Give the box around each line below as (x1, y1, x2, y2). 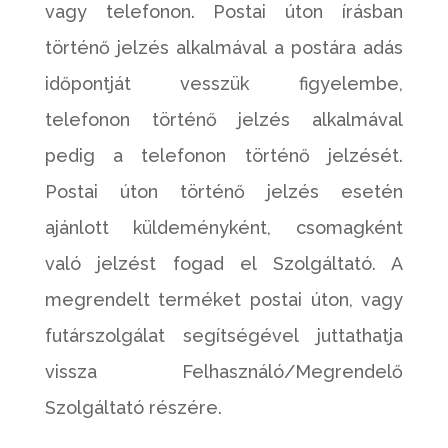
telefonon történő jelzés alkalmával (44, 109, 404, 130)
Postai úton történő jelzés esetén (44, 181, 404, 202)
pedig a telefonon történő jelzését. (44, 145, 404, 166)
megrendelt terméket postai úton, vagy (44, 289, 404, 310)
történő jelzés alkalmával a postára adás (44, 37, 404, 58)
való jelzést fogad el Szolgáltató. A (44, 253, 404, 274)
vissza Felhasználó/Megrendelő (44, 361, 404, 382)
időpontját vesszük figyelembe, (44, 73, 404, 94)
